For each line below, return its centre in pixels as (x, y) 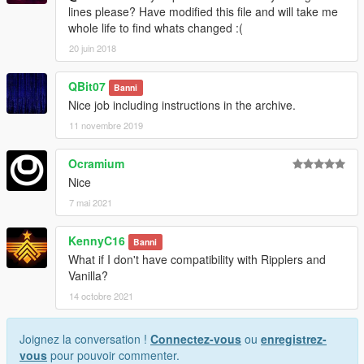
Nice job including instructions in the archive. (182, 105)
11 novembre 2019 (106, 126)
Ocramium (96, 164)
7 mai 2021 (91, 203)
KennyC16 (97, 241)
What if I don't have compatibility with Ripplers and (197, 260)
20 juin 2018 (93, 48)
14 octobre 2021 (101, 296)
